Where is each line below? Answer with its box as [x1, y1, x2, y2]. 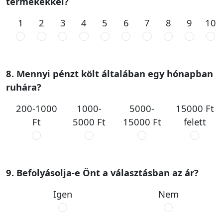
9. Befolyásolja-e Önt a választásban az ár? [6, 166, 199, 179]
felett [183, 115, 206, 128]
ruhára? [6, 81, 41, 93]
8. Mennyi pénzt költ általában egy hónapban [6, 67, 213, 80]
